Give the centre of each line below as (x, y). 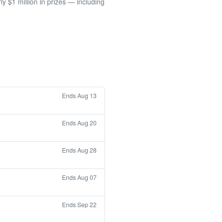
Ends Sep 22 (79, 205)
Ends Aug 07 (79, 177)
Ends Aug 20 (79, 123)
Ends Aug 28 (79, 150)
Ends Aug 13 (79, 96)
